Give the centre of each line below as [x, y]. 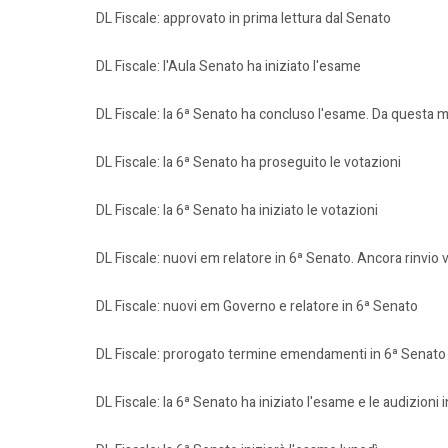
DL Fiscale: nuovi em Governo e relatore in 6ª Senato [257, 306]
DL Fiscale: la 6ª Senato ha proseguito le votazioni [248, 162]
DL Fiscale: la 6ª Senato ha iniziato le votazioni [237, 210]
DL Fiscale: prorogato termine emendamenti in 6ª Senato [271, 354]
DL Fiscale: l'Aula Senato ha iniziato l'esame [228, 66]
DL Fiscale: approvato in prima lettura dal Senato [243, 18]
